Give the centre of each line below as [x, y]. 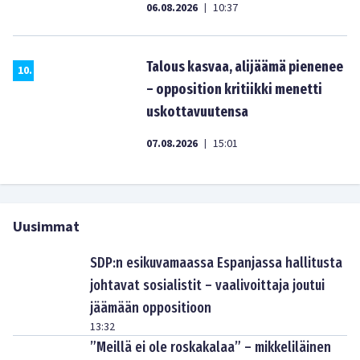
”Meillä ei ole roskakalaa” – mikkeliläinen [211, 347]
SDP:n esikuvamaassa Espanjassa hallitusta [216, 263]
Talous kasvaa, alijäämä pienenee [245, 67]
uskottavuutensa [197, 112]
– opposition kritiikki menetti [234, 89]
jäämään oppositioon [151, 308]
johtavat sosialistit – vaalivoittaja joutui [207, 285]
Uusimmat [46, 227]
